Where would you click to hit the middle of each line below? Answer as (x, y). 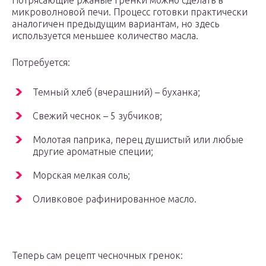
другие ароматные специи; (93, 152)
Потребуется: (41, 63)
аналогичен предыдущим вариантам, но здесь (115, 24)
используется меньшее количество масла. (105, 36)
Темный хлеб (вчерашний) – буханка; (116, 92)
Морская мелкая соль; (81, 175)
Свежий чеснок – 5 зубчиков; (97, 116)
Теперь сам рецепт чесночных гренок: (97, 256)
